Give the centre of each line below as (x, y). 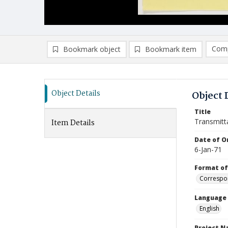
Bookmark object (92, 49)
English (209, 208)
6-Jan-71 (208, 149)
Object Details (76, 94)
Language (210, 198)
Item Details (73, 123)
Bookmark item (171, 49)
